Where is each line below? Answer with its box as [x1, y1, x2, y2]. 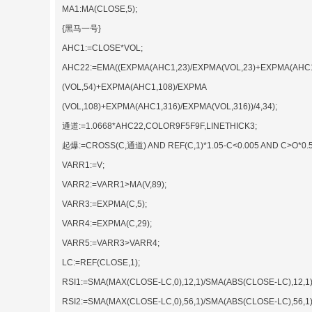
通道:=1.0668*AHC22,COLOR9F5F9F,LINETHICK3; [62, 120, 257, 131]
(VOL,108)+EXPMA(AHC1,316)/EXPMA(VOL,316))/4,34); [62, 101, 277, 111]
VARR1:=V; [62, 159, 104, 170]
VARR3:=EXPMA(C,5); [62, 198, 147, 209]
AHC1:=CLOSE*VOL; [62, 42, 143, 53]
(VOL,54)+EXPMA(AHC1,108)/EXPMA [62, 81, 207, 92]
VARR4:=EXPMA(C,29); [62, 218, 152, 228]
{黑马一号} [62, 23, 101, 33]
